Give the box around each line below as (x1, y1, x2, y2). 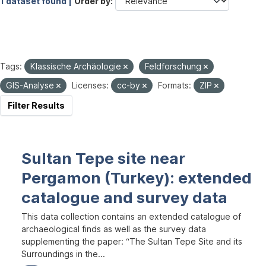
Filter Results (8, 100, 65, 110)
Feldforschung (145, 61, 204, 71)
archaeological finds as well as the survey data (21, 224, 206, 234)
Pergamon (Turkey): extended (21, 169, 252, 187)
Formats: (158, 80, 191, 90)
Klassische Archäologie (30, 61, 123, 71)
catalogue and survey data (21, 188, 227, 207)
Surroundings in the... (21, 249, 105, 259)
